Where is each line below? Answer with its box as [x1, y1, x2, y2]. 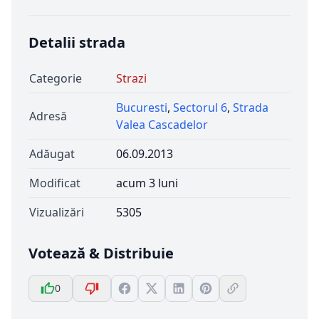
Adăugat [29, 146, 75, 162]
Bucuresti [116, 100, 167, 115]
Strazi [116, 70, 147, 86]
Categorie [29, 70, 82, 86]
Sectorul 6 [173, 100, 227, 115]
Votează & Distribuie [28, 244, 174, 263]
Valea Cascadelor [116, 117, 208, 132]
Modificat [29, 175, 80, 191]
